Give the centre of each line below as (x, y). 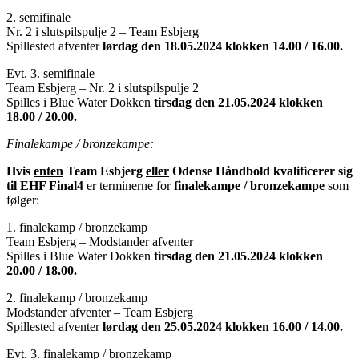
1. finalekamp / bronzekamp (77, 227)
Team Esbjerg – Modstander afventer (117, 241)
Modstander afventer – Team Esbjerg (121, 312)
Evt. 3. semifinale (87, 73)
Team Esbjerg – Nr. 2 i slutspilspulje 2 (123, 87)
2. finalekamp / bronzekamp (77, 297)
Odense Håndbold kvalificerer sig (261, 171)
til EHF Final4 (45, 185)
